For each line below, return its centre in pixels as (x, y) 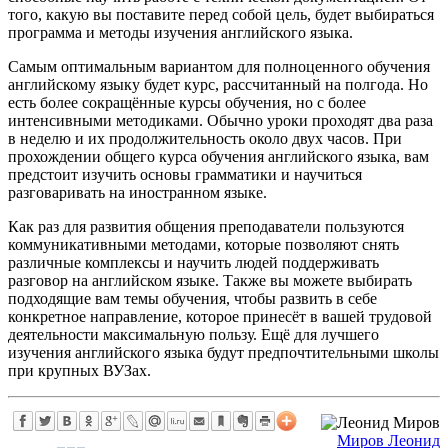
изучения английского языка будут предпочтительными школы (223, 352)
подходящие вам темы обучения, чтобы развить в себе (192, 298)
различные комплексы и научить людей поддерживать (193, 262)
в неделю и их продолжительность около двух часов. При (205, 138)
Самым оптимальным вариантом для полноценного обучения (219, 66)
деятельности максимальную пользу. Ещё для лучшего (193, 334)
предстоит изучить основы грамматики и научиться (185, 174)
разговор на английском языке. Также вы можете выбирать (210, 280)
